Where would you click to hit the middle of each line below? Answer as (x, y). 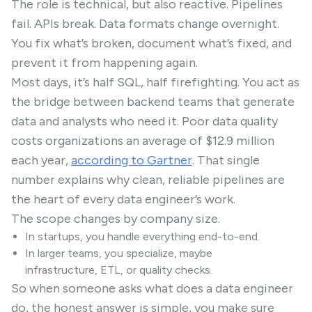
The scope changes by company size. (116, 219)
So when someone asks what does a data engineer (152, 288)
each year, (41, 160)
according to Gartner (132, 160)
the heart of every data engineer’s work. (123, 199)
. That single (226, 160)
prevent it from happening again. (104, 63)
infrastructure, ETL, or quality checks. (119, 270)
